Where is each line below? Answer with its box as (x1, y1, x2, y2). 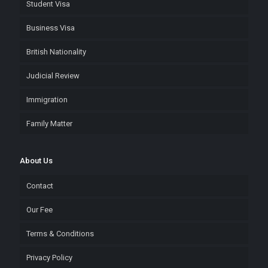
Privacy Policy (26, 253, 72, 262)
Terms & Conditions (26, 229, 94, 238)
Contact (26, 181, 53, 190)
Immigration (26, 95, 68, 104)
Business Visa (26, 23, 75, 32)
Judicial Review (26, 71, 80, 80)
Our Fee (26, 205, 53, 214)
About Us (20, 156, 53, 165)
